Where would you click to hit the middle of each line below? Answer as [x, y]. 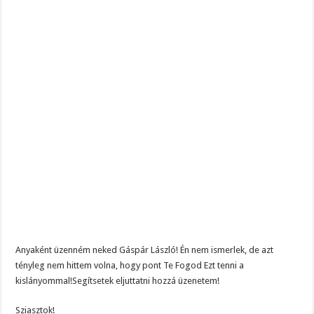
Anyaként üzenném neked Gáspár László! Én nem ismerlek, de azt [145, 250]
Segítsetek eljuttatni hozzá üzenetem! [146, 281]
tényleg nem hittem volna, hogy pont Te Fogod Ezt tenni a [130, 266]
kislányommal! [44, 281]
